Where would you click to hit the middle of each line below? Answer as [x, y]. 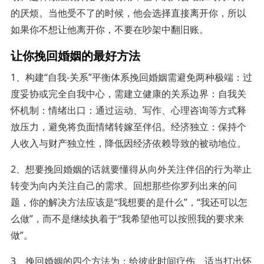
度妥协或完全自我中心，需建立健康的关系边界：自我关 [128, 93]
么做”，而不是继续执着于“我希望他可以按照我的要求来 [127, 218]
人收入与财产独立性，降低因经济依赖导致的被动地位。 [128, 143]
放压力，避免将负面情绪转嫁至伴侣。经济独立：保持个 [128, 126]
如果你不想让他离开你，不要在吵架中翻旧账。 [109, 29]
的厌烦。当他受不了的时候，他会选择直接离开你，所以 [128, 13]
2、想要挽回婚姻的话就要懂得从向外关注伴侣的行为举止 [131, 169]
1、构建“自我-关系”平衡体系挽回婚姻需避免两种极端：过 [131, 77]
